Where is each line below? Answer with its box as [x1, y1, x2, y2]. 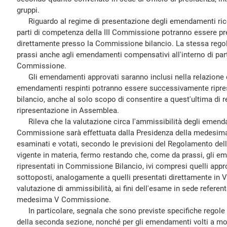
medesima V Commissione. [17, 195, 111, 204]
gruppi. [17, 6, 40, 15]
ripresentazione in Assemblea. [17, 106, 119, 115]
